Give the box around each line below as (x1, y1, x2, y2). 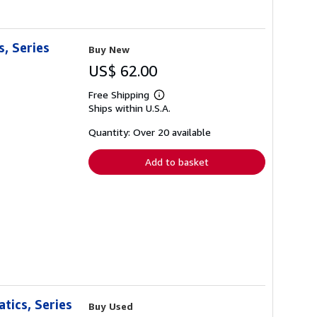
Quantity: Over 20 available (88, 125, 211, 138)
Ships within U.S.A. (88, 101, 171, 114)
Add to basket (145, 155, 209, 168)
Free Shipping (88, 88, 149, 100)
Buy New (88, 42, 129, 55)
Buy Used (88, 300, 133, 313)
